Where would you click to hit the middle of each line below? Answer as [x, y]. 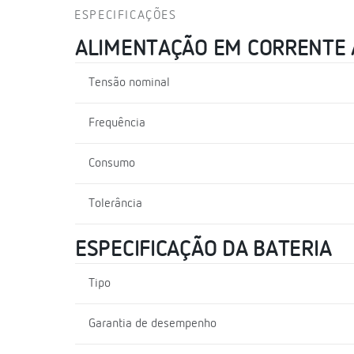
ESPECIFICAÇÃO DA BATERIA [203, 249]
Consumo [112, 163]
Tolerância [115, 203]
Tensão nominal [129, 83]
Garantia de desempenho [153, 324]
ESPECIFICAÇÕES [126, 15]
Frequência [117, 123]
